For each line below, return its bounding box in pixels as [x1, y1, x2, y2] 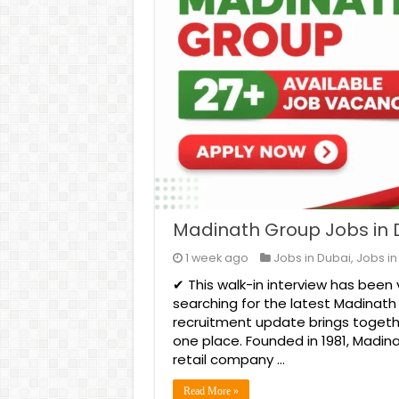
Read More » [183, 385, 239, 397]
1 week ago [184, 250, 248, 265]
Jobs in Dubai [273, 250, 351, 265]
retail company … [172, 350, 285, 369]
